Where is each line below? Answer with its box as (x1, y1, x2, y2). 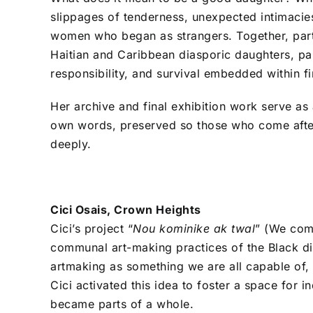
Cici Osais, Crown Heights (50, 203, 201, 217)
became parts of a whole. (50, 297, 198, 312)
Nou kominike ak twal (133, 221, 255, 236)
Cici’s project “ (50, 221, 133, 236)
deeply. (50, 137, 92, 152)
